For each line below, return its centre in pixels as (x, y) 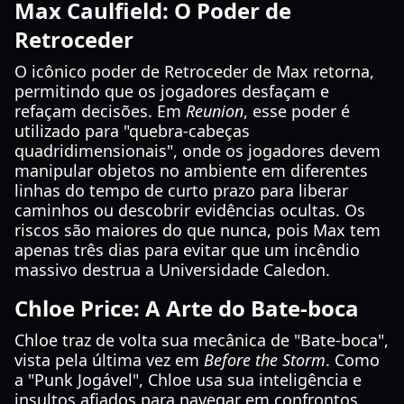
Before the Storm (265, 360)
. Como (353, 360)
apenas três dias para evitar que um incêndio (187, 250)
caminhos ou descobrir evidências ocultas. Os (190, 210)
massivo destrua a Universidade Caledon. (172, 270)
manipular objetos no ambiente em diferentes (191, 170)
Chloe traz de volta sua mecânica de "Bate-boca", (202, 340)
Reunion (215, 111)
